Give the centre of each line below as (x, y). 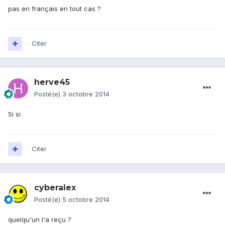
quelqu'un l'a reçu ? (40, 220)
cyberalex (55, 188)
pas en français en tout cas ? (54, 9)
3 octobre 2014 (86, 94)
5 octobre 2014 (86, 200)
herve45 (52, 82)
